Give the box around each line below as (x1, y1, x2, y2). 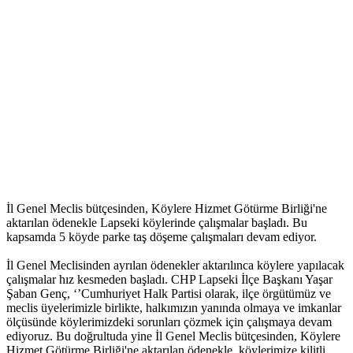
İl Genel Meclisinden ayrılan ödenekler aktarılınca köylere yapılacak (6, 258, 344, 273)
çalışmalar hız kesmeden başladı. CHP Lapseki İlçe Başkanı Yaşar (6, 273, 333, 287)
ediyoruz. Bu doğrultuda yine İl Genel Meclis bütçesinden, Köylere (6, 329, 340, 344)
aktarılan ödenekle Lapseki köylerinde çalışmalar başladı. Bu (6, 216, 307, 230)
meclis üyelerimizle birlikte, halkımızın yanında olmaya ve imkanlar (6, 301, 341, 315)
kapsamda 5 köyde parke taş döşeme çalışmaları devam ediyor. (6, 230, 317, 244)
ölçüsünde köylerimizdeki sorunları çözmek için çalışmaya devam (6, 315, 332, 329)
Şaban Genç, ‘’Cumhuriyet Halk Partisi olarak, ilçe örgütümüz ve (6, 287, 334, 301)
